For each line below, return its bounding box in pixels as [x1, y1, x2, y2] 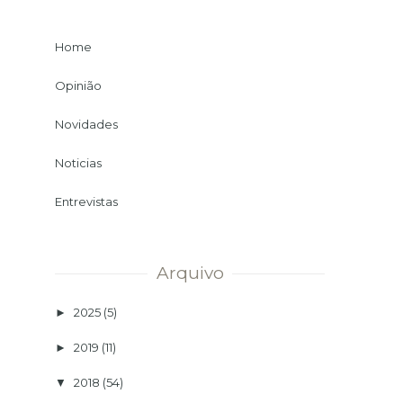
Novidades [55, 116, 118, 131]
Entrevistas [55, 193, 118, 209]
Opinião [55, 77, 102, 93]
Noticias [55, 155, 102, 170]
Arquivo [156, 262, 224, 283]
